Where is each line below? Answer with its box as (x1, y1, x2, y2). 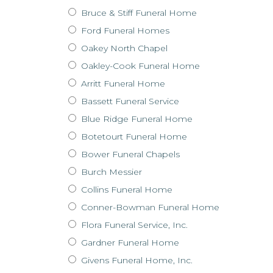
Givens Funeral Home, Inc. (79, 255, 193, 266)
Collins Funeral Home (79, 184, 172, 196)
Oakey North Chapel (79, 43, 168, 54)
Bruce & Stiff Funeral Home (79, 7, 197, 19)
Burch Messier (79, 166, 142, 178)
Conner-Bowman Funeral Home (79, 202, 219, 213)
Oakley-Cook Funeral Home (79, 60, 200, 72)
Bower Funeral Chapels (79, 149, 180, 160)
